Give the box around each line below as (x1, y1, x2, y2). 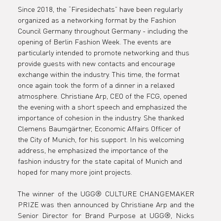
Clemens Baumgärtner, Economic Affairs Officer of (17, 123, 183, 133)
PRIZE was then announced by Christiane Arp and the (17, 199, 195, 209)
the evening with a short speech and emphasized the (17, 102, 189, 111)
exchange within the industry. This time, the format (17, 69, 182, 79)
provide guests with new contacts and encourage (17, 58, 177, 68)
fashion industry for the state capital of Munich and (17, 156, 184, 166)
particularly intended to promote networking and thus (17, 47, 191, 57)
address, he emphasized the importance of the (17, 145, 170, 155)
